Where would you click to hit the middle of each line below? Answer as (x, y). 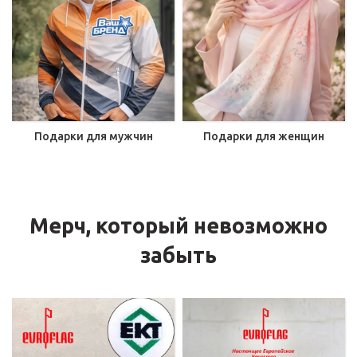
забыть (178, 255)
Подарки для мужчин (93, 137)
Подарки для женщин (264, 137)
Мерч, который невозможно (178, 226)
